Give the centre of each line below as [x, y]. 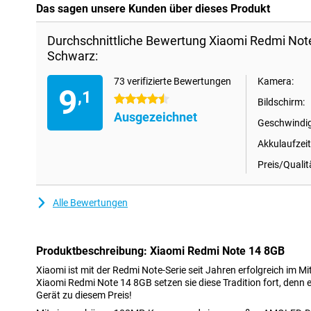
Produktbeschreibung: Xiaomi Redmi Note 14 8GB [160, 251]
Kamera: [276, 81]
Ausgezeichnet [155, 117]
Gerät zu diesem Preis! [84, 295]
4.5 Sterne [136, 99]
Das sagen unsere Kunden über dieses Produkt [153, 9]
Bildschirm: [281, 102]
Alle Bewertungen [90, 203]
